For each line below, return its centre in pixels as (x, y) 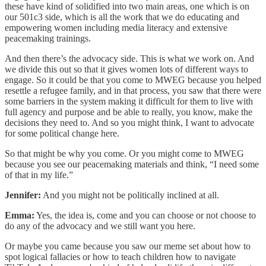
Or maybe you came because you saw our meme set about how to (128, 246)
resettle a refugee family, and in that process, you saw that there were (133, 90)
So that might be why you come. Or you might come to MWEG (124, 153)
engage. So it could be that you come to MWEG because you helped (133, 80)
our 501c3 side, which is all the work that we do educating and (122, 17)
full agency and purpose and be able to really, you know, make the (129, 112)
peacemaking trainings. (48, 38)
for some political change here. (62, 133)
